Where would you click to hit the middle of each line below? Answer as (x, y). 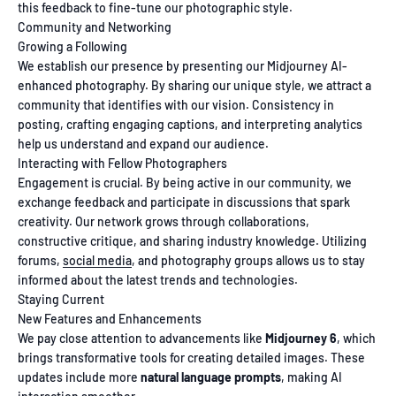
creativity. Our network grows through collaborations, (164, 222)
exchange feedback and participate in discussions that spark (184, 202)
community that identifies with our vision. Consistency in (176, 105)
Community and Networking (95, 27)
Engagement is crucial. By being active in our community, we (185, 183)
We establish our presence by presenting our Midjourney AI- (183, 66)
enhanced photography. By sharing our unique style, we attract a (194, 86)
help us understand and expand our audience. (143, 144)
